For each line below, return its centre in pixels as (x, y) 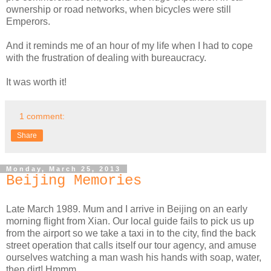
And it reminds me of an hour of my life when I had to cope (129, 45)
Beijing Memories (74, 180)
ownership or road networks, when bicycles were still (119, 9)
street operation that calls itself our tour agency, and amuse (131, 245)
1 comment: (42, 116)
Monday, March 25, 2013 (64, 168)
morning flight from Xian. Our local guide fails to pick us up (130, 221)
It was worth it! (36, 82)
